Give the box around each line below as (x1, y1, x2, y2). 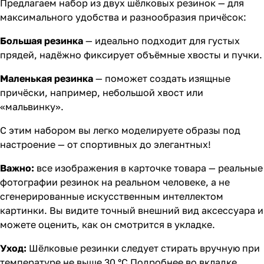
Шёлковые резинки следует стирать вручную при (29, 242, 260, 254)
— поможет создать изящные (93, 72, 230, 84)
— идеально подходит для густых (85, 35, 240, 47)
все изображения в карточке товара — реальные (34, 162, 263, 174)
